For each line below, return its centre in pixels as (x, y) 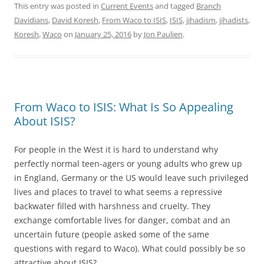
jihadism (201, 20)
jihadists (234, 20)
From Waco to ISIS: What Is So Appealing (124, 107)
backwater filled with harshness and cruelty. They (112, 206)
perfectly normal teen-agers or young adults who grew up (128, 163)
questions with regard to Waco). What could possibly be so (130, 248)
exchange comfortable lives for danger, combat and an (122, 220)
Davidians (31, 20)
